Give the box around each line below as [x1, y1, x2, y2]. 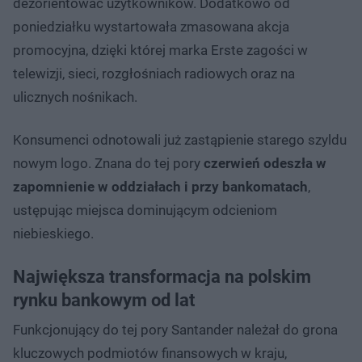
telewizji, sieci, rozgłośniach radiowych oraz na [13, 65, 295, 82]
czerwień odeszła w [204, 154, 326, 171]
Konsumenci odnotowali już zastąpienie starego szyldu [13, 131, 347, 148]
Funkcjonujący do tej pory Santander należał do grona [13, 321, 338, 338]
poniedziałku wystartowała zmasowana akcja [13, 18, 289, 35]
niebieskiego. [13, 225, 94, 242]
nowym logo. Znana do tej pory [13, 154, 204, 171]
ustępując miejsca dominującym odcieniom [13, 201, 277, 218]
